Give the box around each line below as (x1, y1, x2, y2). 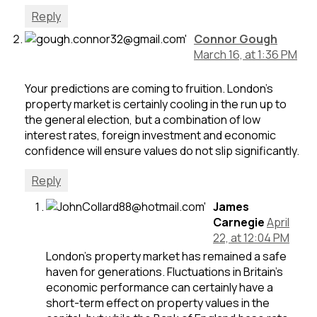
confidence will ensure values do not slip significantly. (25, 143, 299, 158)
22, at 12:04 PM (213, 230, 289, 246)
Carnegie (213, 214, 265, 230)
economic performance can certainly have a (46, 279, 273, 295)
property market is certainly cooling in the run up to (25, 96, 287, 112)
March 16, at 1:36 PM (194, 47, 297, 62)
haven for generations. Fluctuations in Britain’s (46, 264, 283, 279)
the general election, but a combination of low (25, 112, 260, 127)
